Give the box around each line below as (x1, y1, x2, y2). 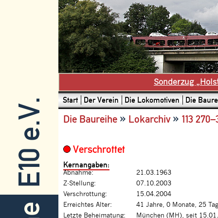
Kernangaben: (63, 160, 109, 170)
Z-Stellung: (63, 180, 96, 187)
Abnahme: (63, 169, 93, 177)
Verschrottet (71, 143, 125, 156)
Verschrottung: (63, 191, 107, 198)
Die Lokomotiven (125, 95, 180, 105)
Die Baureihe (63, 113, 117, 126)
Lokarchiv (128, 113, 170, 126)
